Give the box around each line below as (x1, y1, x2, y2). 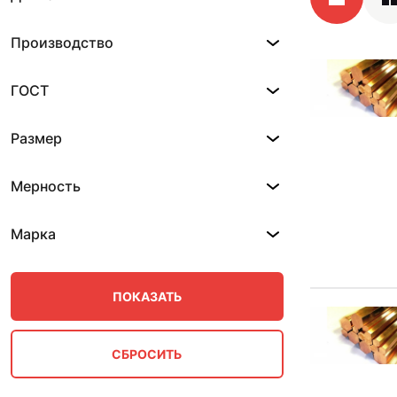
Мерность (11, 177, 81, 195)
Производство (11, 34, 113, 51)
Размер (11, 129, 62, 147)
